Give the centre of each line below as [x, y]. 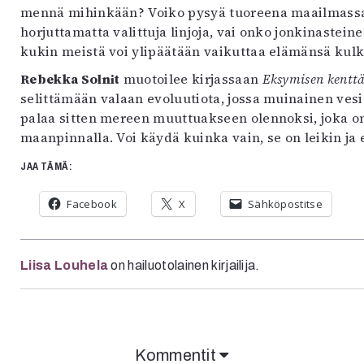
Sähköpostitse [285, 204]
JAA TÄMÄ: [46, 166]
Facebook [92, 204]
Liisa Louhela [65, 265]
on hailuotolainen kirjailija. [184, 265]
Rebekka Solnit [70, 78]
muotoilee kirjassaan [191, 78]
